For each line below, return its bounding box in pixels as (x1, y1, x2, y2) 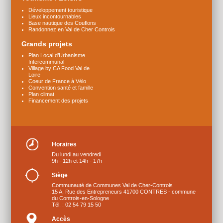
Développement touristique (28, 6, 93, 13)
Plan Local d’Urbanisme (28, 52, 85, 58)
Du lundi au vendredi (51, 151, 101, 157)
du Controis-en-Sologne (51, 195, 109, 201)
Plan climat (28, 91, 54, 97)
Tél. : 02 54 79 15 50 (51, 201, 101, 208)
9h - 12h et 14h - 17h (51, 157, 102, 164)
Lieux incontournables (28, 13, 81, 19)
